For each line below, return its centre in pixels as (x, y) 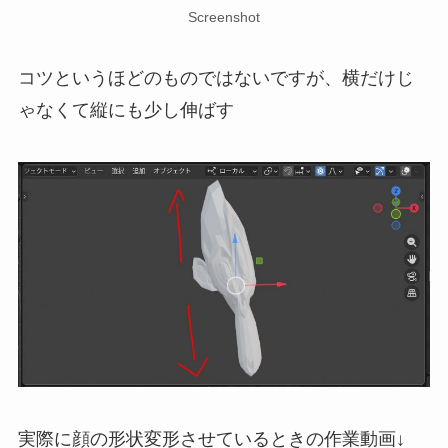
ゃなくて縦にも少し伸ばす (125, 110)
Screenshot (224, 16)
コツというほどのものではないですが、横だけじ (215, 78)
